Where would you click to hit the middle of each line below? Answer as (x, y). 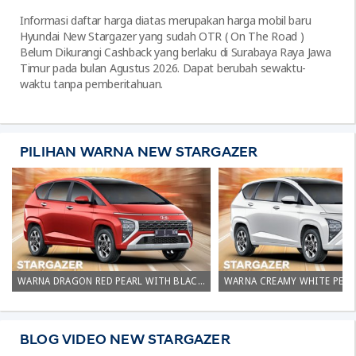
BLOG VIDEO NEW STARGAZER (125, 340)
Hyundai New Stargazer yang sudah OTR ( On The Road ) (162, 36)
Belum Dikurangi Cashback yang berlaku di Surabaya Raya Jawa (176, 52)
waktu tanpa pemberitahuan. (92, 84)
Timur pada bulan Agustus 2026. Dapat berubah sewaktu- (163, 68)
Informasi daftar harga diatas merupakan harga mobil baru (166, 20)
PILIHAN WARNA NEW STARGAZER (139, 151)
